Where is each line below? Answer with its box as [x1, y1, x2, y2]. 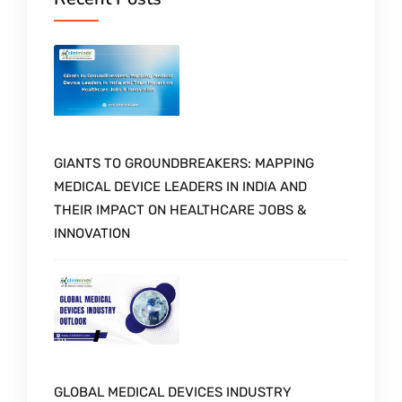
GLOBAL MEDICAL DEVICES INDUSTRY [54, 383, 292, 400]
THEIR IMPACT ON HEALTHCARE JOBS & [54, 202, 306, 219]
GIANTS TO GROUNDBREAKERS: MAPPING [54, 155, 314, 172]
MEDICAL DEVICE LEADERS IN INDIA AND [54, 179, 307, 196]
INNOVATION [54, 225, 130, 242]
